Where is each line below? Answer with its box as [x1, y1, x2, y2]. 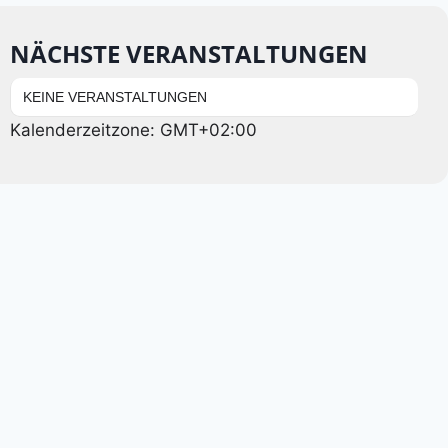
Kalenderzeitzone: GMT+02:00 [10, 119, 257, 140]
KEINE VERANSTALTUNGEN [23, 88, 207, 105]
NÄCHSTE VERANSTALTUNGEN [10, 36, 368, 70]
